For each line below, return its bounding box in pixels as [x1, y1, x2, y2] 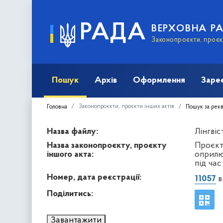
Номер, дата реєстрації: [47, 172, 141, 182]
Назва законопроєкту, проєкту [47, 140, 167, 150]
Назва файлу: [47, 126, 98, 136]
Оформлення [133, 75, 185, 85]
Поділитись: [47, 189, 93, 199]
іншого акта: [47, 149, 94, 159]
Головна [47, 104, 67, 110]
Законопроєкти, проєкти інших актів [79, 103, 174, 110]
